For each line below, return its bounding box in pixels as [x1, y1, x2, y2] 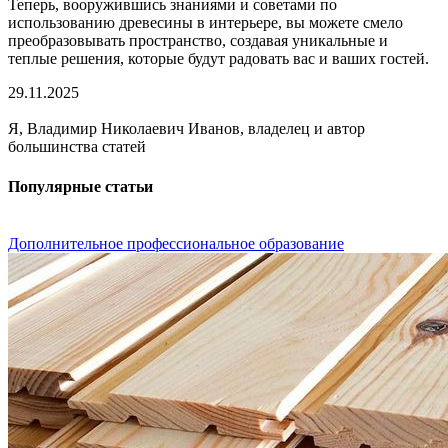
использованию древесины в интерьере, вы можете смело [8, 14, 403, 32]
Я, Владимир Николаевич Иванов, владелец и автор [8, 120, 365, 138]
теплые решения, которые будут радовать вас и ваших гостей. [8, 50, 429, 68]
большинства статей [8, 138, 146, 156]
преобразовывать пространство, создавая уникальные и [8, 32, 388, 50]
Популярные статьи [8, 177, 153, 195]
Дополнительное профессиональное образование [8, 234, 344, 252]
